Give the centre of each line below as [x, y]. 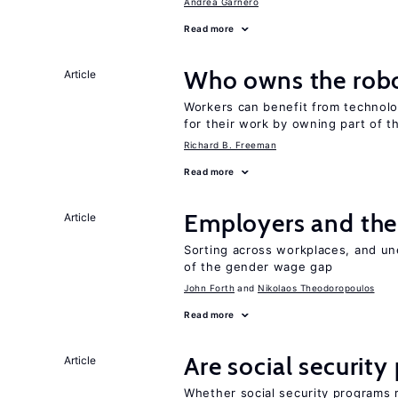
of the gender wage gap [259, 267]
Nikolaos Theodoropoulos [316, 288]
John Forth [209, 288]
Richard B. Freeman [230, 145]
